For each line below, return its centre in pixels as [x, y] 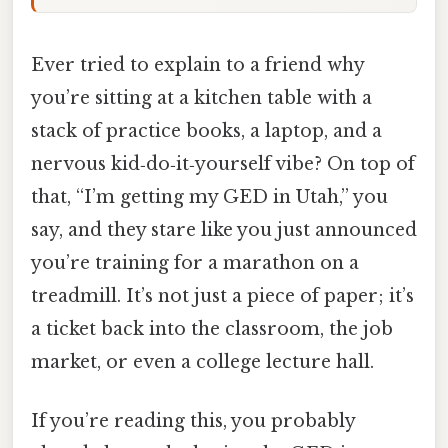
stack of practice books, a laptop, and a [206, 130]
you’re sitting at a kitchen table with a [201, 97]
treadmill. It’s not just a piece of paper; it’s [222, 295]
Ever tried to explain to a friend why [197, 64]
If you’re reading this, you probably [193, 421]
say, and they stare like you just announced [224, 229]
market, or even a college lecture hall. [202, 361]
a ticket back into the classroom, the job [212, 328]
